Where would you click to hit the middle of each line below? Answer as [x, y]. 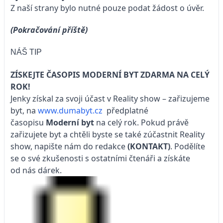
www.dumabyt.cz [71, 111]
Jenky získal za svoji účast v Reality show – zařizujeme [110, 99]
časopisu [28, 123]
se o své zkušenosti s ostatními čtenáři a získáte [100, 159]
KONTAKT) [150, 147]
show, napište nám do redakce [69, 147]
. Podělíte [188, 147]
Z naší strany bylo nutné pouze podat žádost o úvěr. [107, 8]
